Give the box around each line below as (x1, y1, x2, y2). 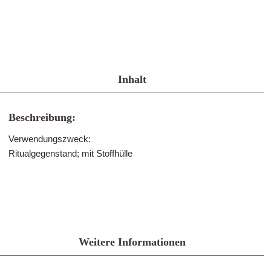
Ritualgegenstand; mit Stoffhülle (8, 148, 132, 158)
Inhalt (117, 73, 146, 85)
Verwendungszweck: (8, 134, 91, 144)
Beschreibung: (8, 111, 76, 123)
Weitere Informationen (78, 236, 186, 248)
